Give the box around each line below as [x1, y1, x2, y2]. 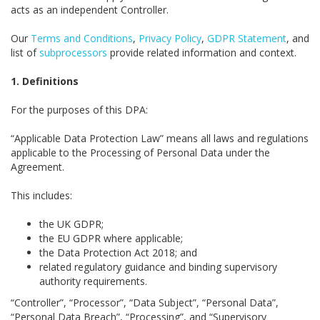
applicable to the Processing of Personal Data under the [11, 146, 270, 159]
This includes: [11, 189, 72, 202]
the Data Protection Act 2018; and [39, 246, 197, 259]
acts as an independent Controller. [11, 3, 169, 16]
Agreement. [11, 160, 64, 174]
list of [11, 46, 39, 59]
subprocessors [39, 46, 107, 59]
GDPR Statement [207, 31, 286, 45]
